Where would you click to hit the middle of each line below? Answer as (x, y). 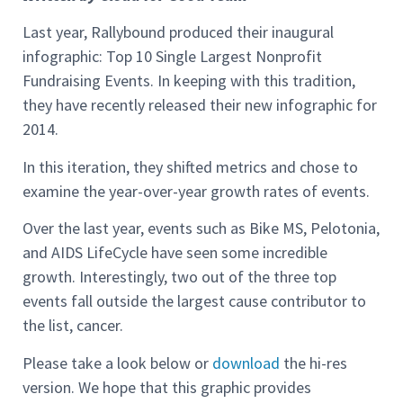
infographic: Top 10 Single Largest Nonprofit (172, 57)
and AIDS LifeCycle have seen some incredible (175, 253)
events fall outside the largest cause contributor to (194, 301)
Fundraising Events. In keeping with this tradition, (189, 81)
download (246, 363)
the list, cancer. (73, 326)
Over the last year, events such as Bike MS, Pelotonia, (201, 228)
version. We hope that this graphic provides (167, 387)
